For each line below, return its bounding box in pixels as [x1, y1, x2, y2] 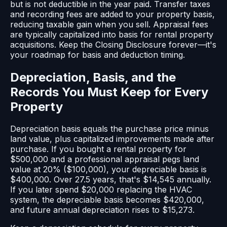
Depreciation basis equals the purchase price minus [10, 124, 209, 134]
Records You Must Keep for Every [10, 84, 208, 99]
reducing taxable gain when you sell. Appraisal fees [10, 19, 208, 29]
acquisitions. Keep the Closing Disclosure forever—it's [10, 39, 216, 50]
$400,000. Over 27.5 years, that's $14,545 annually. [10, 174, 211, 185]
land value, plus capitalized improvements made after [10, 134, 214, 144]
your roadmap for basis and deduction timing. [10, 49, 185, 60]
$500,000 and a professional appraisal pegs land [10, 154, 199, 165]
